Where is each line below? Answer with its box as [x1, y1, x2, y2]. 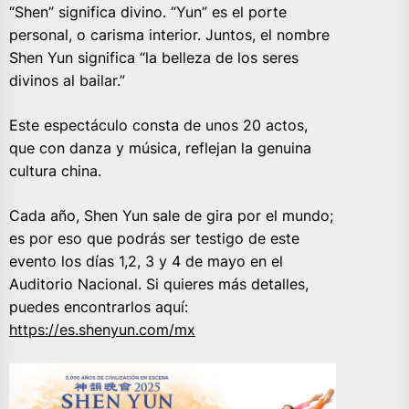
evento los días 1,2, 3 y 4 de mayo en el [9, 252, 283, 271]
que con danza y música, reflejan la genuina [9, 139, 311, 158]
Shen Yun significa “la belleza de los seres [9, 48, 299, 68]
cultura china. [9, 162, 101, 181]
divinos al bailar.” [9, 71, 125, 90]
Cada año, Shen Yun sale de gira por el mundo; [9, 206, 333, 225]
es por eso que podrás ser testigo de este [9, 229, 299, 248]
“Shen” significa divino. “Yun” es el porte [9, 3, 287, 22]
